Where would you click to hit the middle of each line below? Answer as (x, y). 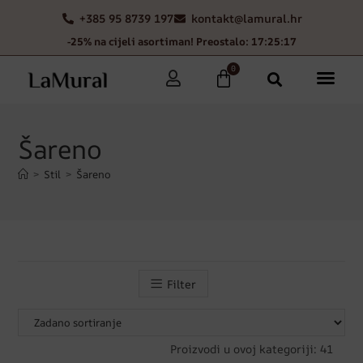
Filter (181, 284)
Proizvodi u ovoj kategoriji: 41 (251, 349)
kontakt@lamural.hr (247, 18)
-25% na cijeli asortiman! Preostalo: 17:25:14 (181, 41)
